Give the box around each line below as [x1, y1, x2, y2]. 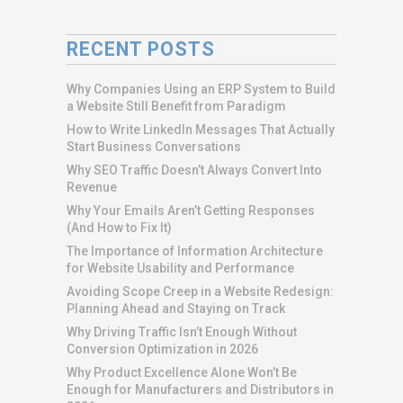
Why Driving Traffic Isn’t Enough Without [67, 324, 297, 339]
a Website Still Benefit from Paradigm [67, 98, 286, 113]
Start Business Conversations [67, 139, 241, 154]
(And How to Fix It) [67, 219, 172, 235]
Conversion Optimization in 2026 [67, 341, 258, 356]
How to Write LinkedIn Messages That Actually [67, 121, 335, 137]
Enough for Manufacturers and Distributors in [67, 381, 334, 397]
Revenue [67, 179, 117, 194]
